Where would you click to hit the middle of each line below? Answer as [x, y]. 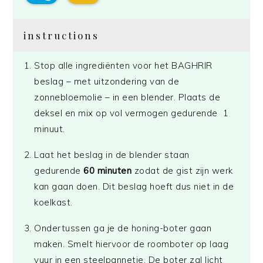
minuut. [50, 129]
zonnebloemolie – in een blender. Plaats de [127, 97]
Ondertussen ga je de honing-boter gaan [123, 228]
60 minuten [108, 171]
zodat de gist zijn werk [182, 171]
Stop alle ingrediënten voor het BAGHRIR [123, 66]
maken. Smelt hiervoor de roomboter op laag [131, 244]
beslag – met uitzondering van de [107, 82]
